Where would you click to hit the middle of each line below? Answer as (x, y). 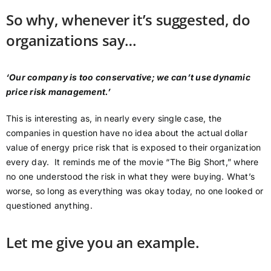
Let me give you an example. (103, 242)
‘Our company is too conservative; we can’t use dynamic (128, 77)
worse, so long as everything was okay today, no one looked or (135, 191)
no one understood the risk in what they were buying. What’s (131, 176)
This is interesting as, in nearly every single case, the (114, 118)
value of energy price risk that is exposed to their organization (134, 147)
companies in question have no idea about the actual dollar (127, 132)
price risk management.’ (59, 91)
